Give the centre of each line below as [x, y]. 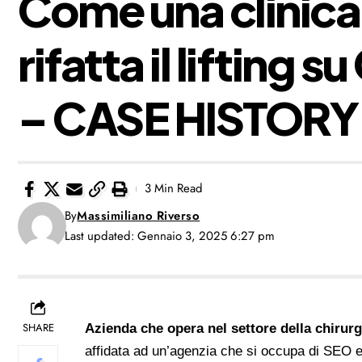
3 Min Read [174, 189]
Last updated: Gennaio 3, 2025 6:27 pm [170, 236]
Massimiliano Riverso [139, 215]
